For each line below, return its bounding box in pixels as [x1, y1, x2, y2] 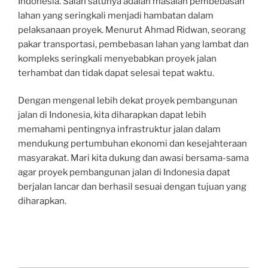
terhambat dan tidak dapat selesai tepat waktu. [18, 67, 214, 78]
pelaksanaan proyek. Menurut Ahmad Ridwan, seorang [18, 24, 246, 35]
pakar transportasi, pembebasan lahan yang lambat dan [18, 38, 249, 50]
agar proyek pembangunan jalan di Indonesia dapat [18, 167, 230, 178]
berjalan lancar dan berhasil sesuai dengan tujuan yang [18, 181, 246, 192]
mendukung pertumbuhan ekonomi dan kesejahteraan [18, 138, 247, 149]
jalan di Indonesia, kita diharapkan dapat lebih [18, 109, 206, 120]
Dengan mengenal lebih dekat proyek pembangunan [18, 95, 237, 106]
